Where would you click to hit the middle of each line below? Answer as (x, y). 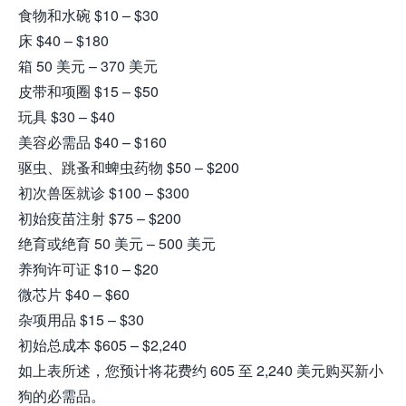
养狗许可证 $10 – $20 (88, 269)
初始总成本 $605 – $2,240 (102, 345)
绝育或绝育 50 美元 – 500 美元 (117, 244)
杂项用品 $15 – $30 (81, 320)
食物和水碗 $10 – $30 (88, 15)
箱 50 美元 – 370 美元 (88, 66)
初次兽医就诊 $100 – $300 (104, 193)
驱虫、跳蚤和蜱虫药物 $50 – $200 (129, 168)
